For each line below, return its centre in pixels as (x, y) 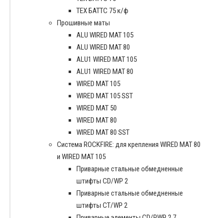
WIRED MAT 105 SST (105, 96)
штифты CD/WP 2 (102, 181)
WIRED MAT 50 (97, 108)
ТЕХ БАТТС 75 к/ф (102, 11)
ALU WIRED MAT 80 (103, 47)
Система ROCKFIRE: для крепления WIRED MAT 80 (129, 145)
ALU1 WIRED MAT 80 (105, 72)
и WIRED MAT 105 (81, 157)
